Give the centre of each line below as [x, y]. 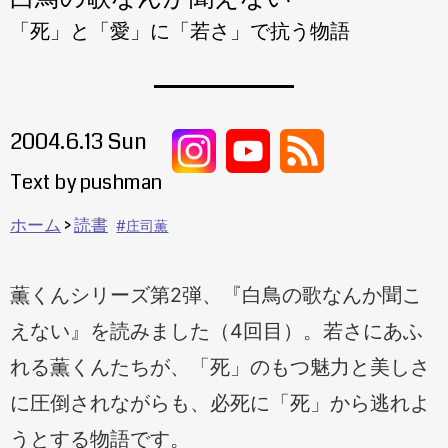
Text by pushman [86, 183]
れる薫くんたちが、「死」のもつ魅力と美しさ [220, 366]
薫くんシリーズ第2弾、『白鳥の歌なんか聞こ [216, 294]
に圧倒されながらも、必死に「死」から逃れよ [220, 402]
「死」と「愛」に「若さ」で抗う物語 [180, 30]
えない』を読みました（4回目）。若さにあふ [216, 330]
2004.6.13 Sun [78, 142]
